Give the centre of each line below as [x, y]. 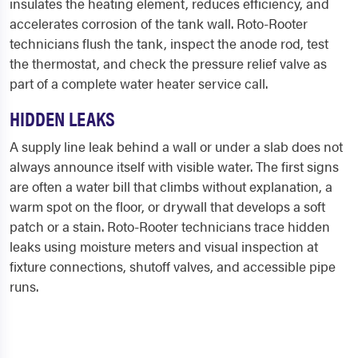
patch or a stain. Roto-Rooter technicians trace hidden [170, 227]
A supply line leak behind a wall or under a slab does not [176, 147]
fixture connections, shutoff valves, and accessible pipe [173, 267]
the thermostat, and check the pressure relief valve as [168, 64]
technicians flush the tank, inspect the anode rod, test [169, 44]
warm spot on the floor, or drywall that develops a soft [167, 207]
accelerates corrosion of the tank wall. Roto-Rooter [159, 24]
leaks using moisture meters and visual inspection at [164, 247]
